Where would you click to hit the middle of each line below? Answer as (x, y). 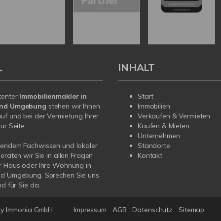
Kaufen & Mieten (164, 126)
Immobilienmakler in (53, 96)
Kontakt (150, 156)
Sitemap (192, 210)
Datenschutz (153, 210)
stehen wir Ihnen (74, 106)
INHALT (137, 68)
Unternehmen (159, 136)
